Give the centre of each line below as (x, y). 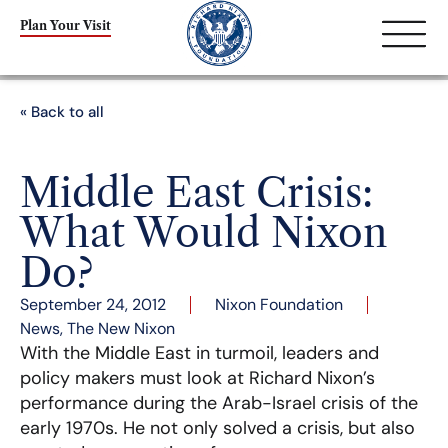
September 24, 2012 (93, 304)
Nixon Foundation (279, 304)
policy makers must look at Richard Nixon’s (197, 378)
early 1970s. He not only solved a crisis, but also (217, 428)
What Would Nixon (203, 232)
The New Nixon (121, 328)
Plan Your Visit (65, 25)
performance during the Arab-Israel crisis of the (219, 403)
